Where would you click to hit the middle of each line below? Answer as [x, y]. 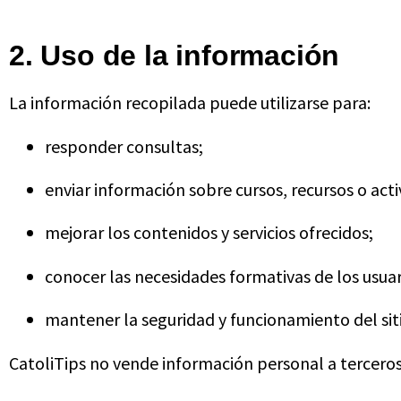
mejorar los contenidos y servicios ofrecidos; [209, 233]
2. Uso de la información [175, 56]
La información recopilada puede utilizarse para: [190, 103]
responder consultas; [124, 146]
